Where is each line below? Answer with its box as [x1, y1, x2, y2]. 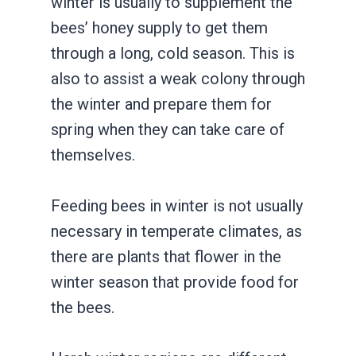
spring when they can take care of [51, 119, 284, 139]
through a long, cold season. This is [51, 43, 295, 63]
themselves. [51, 145, 135, 164]
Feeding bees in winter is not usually [51, 195, 303, 215]
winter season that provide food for [51, 272, 299, 292]
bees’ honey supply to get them [51, 17, 268, 37]
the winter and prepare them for [51, 94, 272, 114]
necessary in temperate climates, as [51, 221, 302, 241]
